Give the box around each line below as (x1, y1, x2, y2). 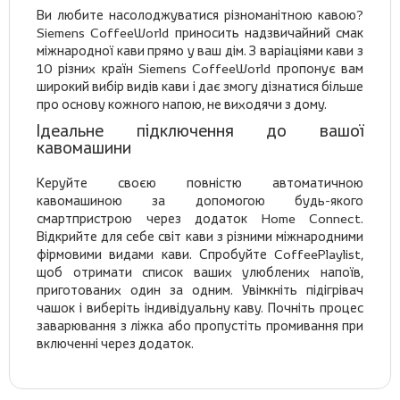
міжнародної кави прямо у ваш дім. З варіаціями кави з (37, 42, 363, 60)
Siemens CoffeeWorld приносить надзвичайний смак (37, 24, 363, 42)
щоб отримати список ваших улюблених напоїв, (37, 263, 363, 281)
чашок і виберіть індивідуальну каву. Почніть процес (37, 299, 363, 317)
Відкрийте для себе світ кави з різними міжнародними (37, 228, 363, 246)
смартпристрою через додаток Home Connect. (37, 210, 363, 228)
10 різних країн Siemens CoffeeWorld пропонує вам (37, 60, 363, 78)
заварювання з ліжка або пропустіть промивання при (37, 317, 363, 335)
